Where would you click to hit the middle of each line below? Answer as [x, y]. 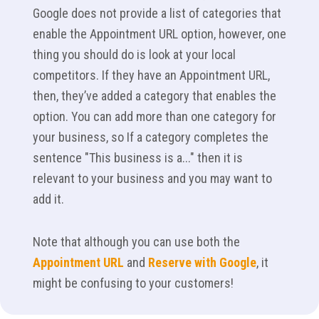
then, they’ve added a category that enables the [155, 96]
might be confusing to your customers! [133, 283]
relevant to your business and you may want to [152, 179]
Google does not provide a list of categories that [157, 14]
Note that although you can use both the [136, 242]
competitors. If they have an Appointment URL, [151, 75]
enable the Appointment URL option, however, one [159, 34]
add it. [48, 199]
